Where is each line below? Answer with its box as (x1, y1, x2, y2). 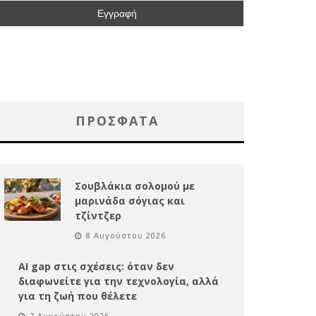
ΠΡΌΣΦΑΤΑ (75, 111, 159, 129)
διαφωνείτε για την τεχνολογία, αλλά (18, 274, 219, 288)
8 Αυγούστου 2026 (86, 229, 166, 241)
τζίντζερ (75, 208, 121, 222)
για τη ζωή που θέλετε (18, 288, 137, 303)
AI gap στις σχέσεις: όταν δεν (18, 259, 174, 273)
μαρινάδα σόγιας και (75, 193, 185, 207)
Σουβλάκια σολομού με (75, 178, 195, 193)
